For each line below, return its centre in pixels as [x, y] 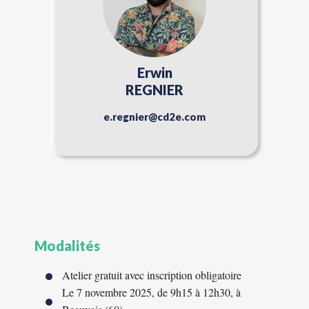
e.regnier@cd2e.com [154, 117]
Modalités [67, 246]
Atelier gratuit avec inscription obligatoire [152, 275]
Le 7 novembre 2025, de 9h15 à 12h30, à [151, 292]
